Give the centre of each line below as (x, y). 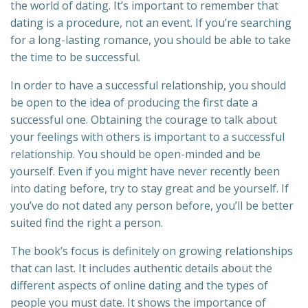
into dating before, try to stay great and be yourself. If (150, 189)
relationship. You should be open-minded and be (135, 154)
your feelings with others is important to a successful (147, 137)
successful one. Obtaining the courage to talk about (144, 120)
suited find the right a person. (87, 223)
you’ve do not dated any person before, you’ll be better (152, 206)
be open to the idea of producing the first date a (134, 103)
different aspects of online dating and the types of (139, 286)
